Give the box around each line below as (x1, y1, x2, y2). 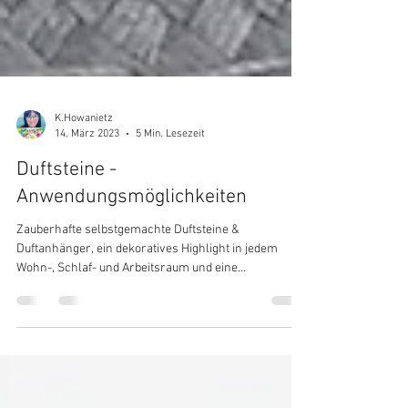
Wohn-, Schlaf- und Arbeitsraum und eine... (16, 321, 246, 336)
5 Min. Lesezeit (136, 187, 205, 200)
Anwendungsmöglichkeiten (16, 245, 247, 270)
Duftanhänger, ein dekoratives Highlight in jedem (16, 301, 278, 317)
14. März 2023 (55, 187, 119, 200)
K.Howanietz (55, 172, 113, 185)
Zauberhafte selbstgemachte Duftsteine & (16, 282, 240, 298)
